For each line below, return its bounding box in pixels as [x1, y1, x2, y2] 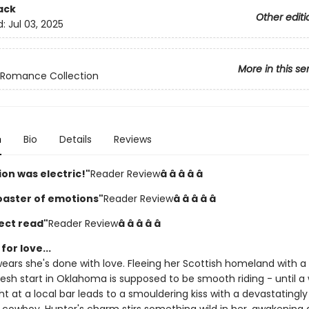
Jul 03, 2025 [8, 17, 63, 32]
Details [59, 132, 92, 146]
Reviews [113, 132, 152, 146]
